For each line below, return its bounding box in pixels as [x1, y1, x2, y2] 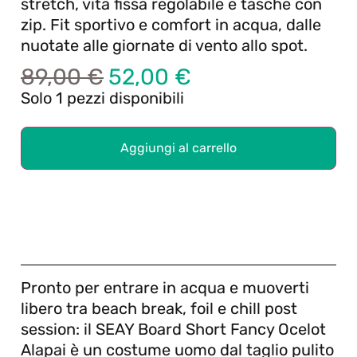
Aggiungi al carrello [120, 139, 237, 155]
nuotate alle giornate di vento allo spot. [21, 35, 308, 55]
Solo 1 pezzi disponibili [21, 88, 184, 108]
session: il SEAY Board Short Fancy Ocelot [21, 319, 326, 339]
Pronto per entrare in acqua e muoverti [21, 277, 309, 297]
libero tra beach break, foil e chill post [21, 298, 297, 318]
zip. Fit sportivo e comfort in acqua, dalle [21, 14, 321, 34]
